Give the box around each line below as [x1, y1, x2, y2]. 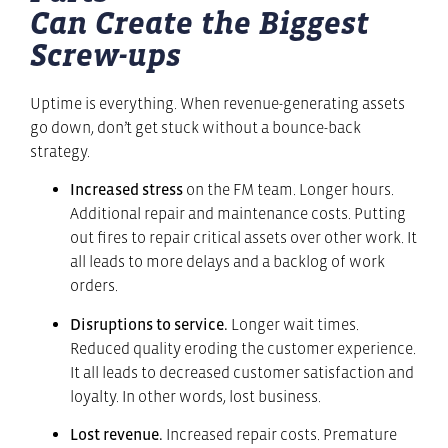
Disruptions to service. [70, 314, 231, 333]
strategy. [30, 142, 90, 160]
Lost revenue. [70, 425, 166, 444]
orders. [70, 276, 118, 295]
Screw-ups [30, 37, 181, 73]
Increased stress [70, 180, 186, 199]
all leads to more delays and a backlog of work [70, 252, 385, 271]
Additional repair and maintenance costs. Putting [70, 204, 406, 223]
